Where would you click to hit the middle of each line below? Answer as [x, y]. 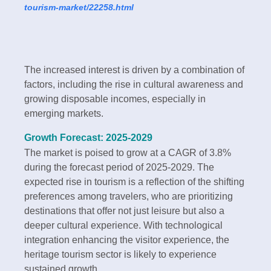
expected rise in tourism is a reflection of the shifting [134, 181]
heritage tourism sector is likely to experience [120, 254]
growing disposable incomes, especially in [115, 99]
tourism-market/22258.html [79, 7]
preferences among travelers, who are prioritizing [129, 196]
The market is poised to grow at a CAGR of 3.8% [128, 152]
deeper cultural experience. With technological [123, 225]
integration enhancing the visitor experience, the [127, 240]
